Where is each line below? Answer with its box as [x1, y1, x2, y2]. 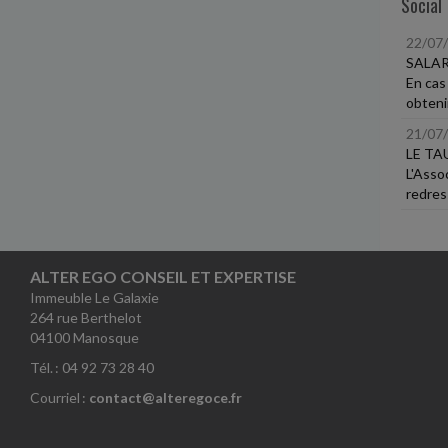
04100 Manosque [30, 329, 139, 346]
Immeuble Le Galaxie [30, 289, 159, 306]
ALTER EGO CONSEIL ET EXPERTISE [30, 267, 296, 286]
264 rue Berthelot [30, 309, 142, 326]
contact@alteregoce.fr [89, 389, 242, 406]
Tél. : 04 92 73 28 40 [30, 359, 154, 376]
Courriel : [30, 389, 89, 406]
